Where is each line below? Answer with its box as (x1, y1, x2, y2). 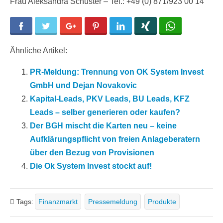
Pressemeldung (88, 197, 137, 206)
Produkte (148, 197, 176, 206)
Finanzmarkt (38, 197, 78, 206)
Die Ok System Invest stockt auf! (30, 162, 152, 171)
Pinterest (101, 21, 131, 31)
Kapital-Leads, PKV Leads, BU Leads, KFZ (30, 95, 190, 104)
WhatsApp (176, 21, 210, 31)
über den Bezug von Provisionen (30, 148, 154, 157)
